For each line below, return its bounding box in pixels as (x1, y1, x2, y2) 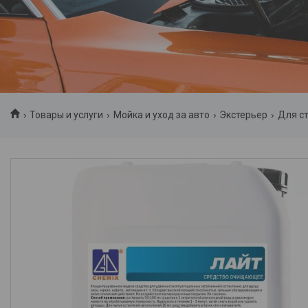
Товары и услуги (30, 109, 104, 121)
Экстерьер (219, 109, 268, 121)
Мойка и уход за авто (113, 109, 210, 121)
